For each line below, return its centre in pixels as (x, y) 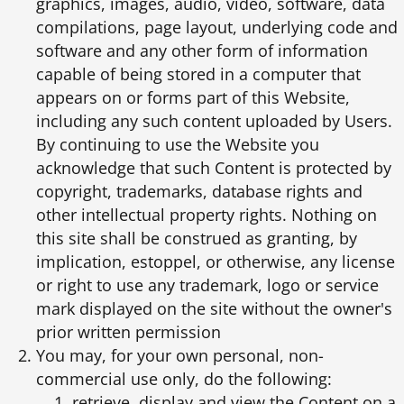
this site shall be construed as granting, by (197, 238)
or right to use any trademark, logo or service (207, 285)
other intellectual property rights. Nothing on (207, 214)
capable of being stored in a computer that (198, 73)
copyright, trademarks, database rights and (199, 191)
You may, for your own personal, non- (180, 355)
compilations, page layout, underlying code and (217, 27)
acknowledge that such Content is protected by (214, 167)
